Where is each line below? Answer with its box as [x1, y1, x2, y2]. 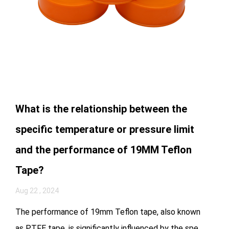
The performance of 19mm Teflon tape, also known [15, 207, 200, 217]
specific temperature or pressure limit [15, 123, 194, 135]
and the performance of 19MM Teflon [15, 143, 192, 156]
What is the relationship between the [15, 102, 187, 115]
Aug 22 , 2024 [15, 186, 59, 195]
